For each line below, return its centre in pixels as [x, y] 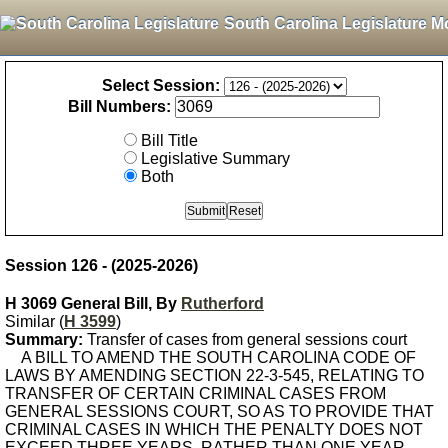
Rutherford [222, 303]
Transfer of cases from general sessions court [245, 339]
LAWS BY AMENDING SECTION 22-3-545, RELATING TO [214, 375]
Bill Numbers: [119, 106]
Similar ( [34, 321]
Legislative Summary [215, 158]
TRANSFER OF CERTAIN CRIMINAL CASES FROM [195, 393]
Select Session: [160, 85]
